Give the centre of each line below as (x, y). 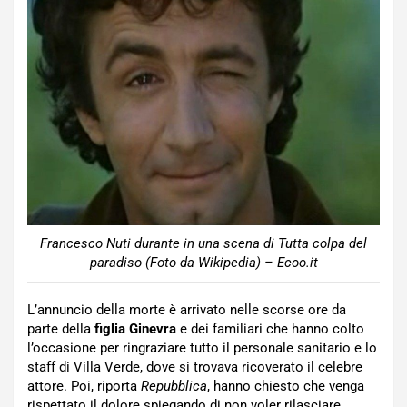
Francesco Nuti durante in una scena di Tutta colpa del (203, 243)
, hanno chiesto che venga (286, 386)
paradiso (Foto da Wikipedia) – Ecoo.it (203, 262)
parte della (61, 328)
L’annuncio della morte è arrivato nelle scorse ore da (187, 309)
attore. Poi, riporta (84, 386)
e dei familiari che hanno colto (270, 328)
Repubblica (174, 386)
